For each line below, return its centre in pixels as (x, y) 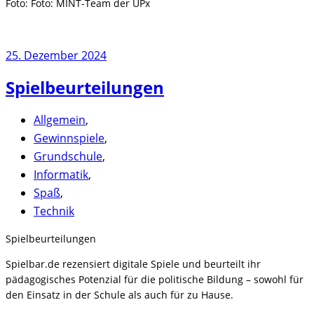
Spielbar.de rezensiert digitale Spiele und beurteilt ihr (133, 264)
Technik (54, 211)
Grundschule (68, 156)
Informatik (61, 174)
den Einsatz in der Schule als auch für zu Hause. (120, 294)
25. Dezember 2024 (56, 55)
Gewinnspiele (69, 138)
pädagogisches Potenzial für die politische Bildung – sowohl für (155, 279)
